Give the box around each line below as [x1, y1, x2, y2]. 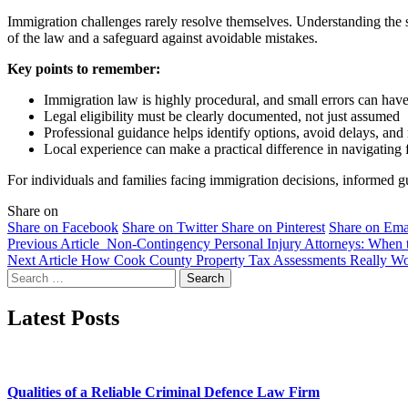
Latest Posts [7, 306, 119, 331]
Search [6, 268, 46, 284]
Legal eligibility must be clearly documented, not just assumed [44, 108, 400, 125]
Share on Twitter [122, 219, 218, 236]
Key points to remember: [7, 61, 160, 77]
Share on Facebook [7, 219, 118, 236]
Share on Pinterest [221, 219, 325, 236]
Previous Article [7, 236, 99, 252]
